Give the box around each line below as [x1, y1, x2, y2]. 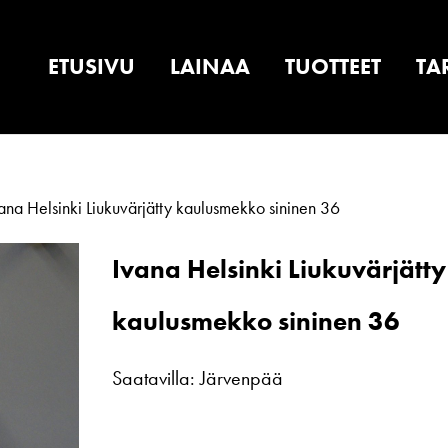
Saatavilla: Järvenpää [112, 365, 284, 391]
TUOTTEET [285, 52, 381, 81]
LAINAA [170, 52, 250, 81]
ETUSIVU [48, 52, 135, 81]
